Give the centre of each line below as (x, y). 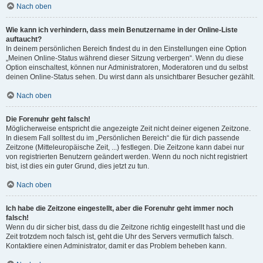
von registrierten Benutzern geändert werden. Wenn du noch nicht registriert (127, 157)
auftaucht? (24, 39)
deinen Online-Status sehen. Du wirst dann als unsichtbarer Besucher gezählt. (130, 77)
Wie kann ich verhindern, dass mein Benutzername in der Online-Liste (122, 30)
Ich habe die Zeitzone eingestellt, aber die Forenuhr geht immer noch (119, 208)
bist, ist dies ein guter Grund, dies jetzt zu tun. (77, 166)
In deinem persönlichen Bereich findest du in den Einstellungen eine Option (126, 49)
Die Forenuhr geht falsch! (48, 119)
